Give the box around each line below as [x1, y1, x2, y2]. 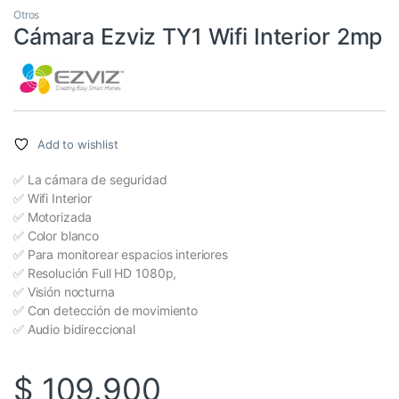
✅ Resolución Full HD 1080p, [13, 265, 177, 281]
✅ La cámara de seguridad [13, 171, 167, 187]
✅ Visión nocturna [13, 283, 115, 299]
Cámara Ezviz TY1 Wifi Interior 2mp [13, 22, 383, 50]
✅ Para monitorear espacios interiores [13, 246, 228, 262]
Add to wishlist [37, 136, 118, 151]
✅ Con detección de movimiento [13, 302, 198, 318]
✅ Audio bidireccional [13, 321, 136, 337]
